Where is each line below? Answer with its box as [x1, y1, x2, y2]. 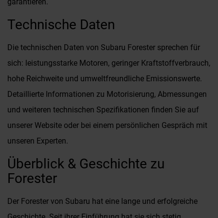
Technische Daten [7, 17, 115, 33]
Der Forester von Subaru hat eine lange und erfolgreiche [7, 197, 198, 206]
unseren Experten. [7, 136, 68, 145]
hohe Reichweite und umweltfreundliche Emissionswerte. [7, 74, 202, 83]
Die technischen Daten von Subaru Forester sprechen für [7, 43, 200, 52]
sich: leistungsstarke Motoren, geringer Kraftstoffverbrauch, [7, 58, 210, 68]
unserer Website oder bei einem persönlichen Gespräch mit [7, 121, 207, 130]
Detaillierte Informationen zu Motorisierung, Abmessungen [7, 90, 207, 99]
